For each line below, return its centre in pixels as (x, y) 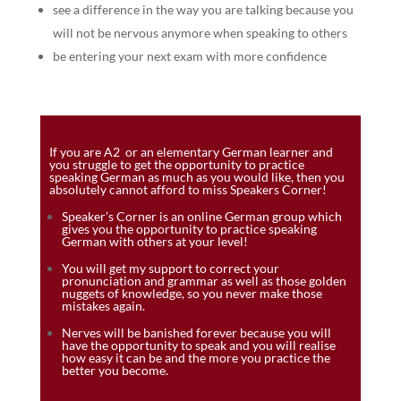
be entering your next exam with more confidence (189, 56)
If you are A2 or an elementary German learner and (191, 152)
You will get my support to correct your (170, 269)
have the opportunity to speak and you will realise (198, 346)
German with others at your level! (154, 242)
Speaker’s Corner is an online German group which (201, 217)
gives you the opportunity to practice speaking (189, 229)
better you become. (115, 371)
